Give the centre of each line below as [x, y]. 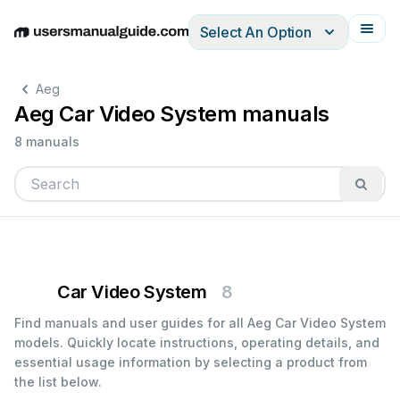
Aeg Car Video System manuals [172, 114]
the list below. [58, 382]
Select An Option [255, 32]
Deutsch [90, 42]
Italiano [197, 42]
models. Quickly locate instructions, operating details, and [197, 342]
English [37, 42]
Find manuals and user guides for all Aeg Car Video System [200, 323]
